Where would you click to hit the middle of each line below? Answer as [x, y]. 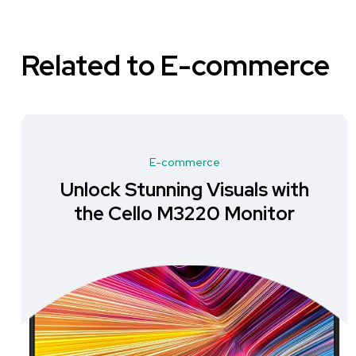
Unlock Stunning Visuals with [184, 190]
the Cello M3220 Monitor [184, 213]
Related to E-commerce [176, 65]
